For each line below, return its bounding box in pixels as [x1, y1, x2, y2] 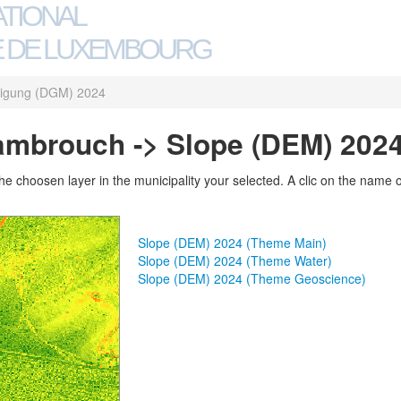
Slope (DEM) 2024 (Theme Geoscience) [138, 269, 366, 287]
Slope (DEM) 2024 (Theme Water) [138, 252, 332, 269]
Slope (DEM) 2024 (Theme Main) [138, 234, 327, 252]
